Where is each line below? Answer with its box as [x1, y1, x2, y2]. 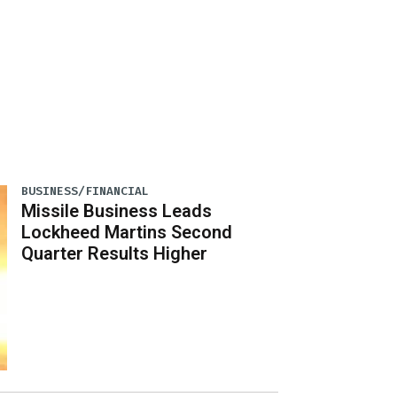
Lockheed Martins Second [21, 221, 233, 243]
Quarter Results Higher [21, 242, 208, 264]
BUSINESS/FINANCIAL [21, 183, 150, 199]
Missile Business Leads [21, 199, 213, 222]
